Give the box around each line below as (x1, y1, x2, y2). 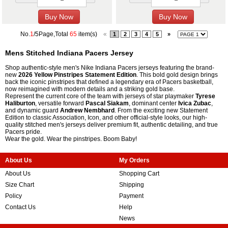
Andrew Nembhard (60, 107, 115, 115)
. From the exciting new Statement (115, 107, 208, 115)
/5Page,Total (34, 31, 70, 38)
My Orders (119, 157, 150, 164)
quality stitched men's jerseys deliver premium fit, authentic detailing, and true (5, 121, 218, 129)
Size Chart (5, 181, 34, 189)
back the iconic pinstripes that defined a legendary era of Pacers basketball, (5, 78, 213, 86)
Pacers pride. (5, 128, 45, 136)
